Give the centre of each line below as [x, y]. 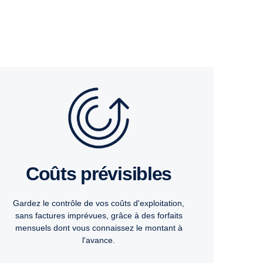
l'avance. [99, 240]
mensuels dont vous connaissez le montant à [99, 228]
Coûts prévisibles [105, 174]
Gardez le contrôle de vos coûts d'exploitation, [99, 203]
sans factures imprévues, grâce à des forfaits [99, 216]
